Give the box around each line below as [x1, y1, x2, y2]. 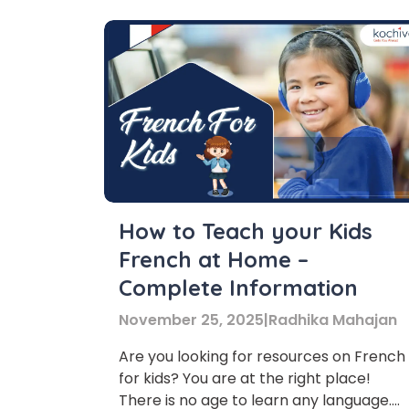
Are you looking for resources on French [119, 346, 405, 367]
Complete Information [119, 274, 358, 301]
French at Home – [119, 246, 309, 273]
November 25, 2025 [119, 309, 264, 330]
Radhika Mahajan [268, 309, 397, 330]
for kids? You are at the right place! [119, 368, 371, 389]
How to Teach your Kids [119, 217, 372, 245]
